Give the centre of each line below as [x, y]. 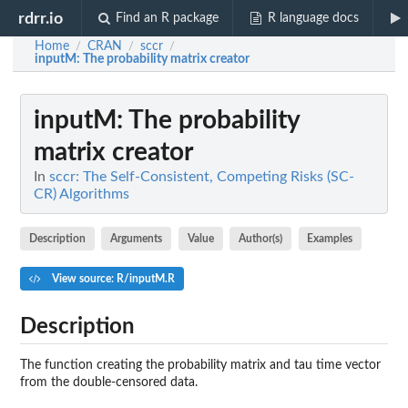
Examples [330, 238]
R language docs [313, 18]
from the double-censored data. [109, 382]
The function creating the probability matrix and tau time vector [200, 365]
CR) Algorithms [82, 194]
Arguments [137, 238]
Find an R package [168, 18]
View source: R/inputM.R [112, 278]
